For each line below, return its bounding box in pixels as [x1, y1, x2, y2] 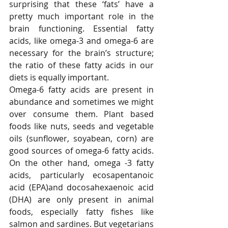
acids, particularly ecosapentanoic [9, 169, 154, 181]
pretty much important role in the [9, 11, 154, 22]
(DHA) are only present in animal [9, 194, 154, 206]
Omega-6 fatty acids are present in [9, 84, 154, 96]
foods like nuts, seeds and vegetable [9, 121, 154, 132]
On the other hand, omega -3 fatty [9, 157, 154, 169]
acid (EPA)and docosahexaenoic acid [9, 182, 154, 193]
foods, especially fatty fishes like [9, 206, 154, 218]
